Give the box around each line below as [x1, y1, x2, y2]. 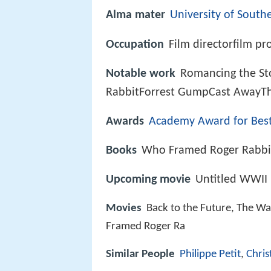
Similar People [106, 249, 175, 261]
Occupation [106, 38, 164, 51]
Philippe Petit [180, 249, 241, 261]
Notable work [106, 67, 175, 80]
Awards [106, 115, 144, 128]
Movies [106, 203, 142, 215]
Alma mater [106, 9, 165, 22]
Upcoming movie [106, 174, 191, 186]
